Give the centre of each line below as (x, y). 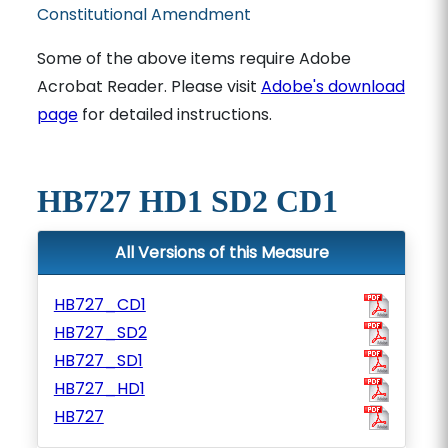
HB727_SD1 (98, 360)
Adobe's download (332, 86)
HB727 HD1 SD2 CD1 (187, 201)
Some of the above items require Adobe (193, 58)
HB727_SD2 (100, 332)
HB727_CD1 (99, 304)
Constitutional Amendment (143, 14)
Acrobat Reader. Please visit (148, 86)
